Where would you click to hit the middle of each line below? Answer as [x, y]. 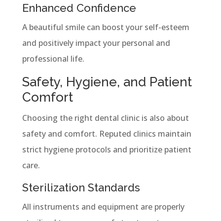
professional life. [53, 58]
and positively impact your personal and [96, 43]
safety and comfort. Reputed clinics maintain [107, 133]
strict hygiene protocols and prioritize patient [107, 149]
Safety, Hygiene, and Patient [107, 82]
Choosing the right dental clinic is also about [105, 118]
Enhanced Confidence [79, 8]
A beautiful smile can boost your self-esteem [106, 27]
